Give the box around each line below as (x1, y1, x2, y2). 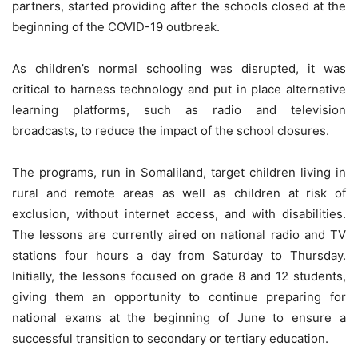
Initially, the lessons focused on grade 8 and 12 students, (12, 268, 346, 284)
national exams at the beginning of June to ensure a (12, 309, 346, 325)
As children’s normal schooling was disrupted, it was (12, 60, 346, 76)
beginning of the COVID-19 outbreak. (12, 18, 220, 34)
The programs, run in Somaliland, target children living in (12, 164, 346, 180)
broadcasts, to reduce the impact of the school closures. (12, 122, 329, 138)
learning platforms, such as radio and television (12, 101, 346, 117)
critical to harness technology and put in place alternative (12, 81, 346, 97)
